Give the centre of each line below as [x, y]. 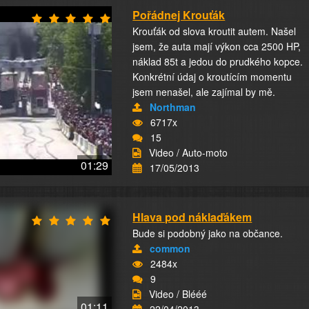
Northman [173, 107]
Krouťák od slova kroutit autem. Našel [215, 31]
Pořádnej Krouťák [179, 15]
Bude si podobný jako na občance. [208, 233]
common [170, 248]
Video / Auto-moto [189, 152]
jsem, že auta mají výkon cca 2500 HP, [217, 46]
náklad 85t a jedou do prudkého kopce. [218, 61]
